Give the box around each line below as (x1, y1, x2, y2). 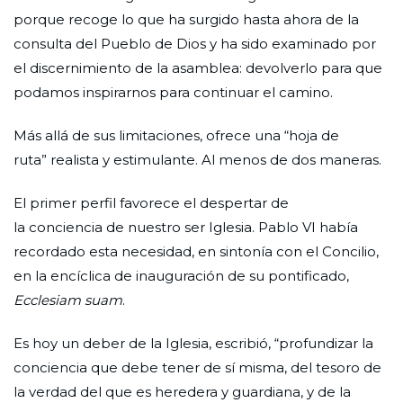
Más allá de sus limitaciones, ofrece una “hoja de (13, 126, 339, 144)
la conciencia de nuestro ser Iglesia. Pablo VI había (13, 218, 358, 236)
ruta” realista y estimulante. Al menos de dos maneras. (13, 150, 381, 168)
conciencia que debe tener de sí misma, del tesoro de (13, 358, 381, 376)
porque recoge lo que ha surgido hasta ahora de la (13, 10, 359, 28)
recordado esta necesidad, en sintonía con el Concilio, (13, 242, 379, 260)
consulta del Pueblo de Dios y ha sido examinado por (13, 34, 376, 52)
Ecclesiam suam (13, 291, 122, 309)
